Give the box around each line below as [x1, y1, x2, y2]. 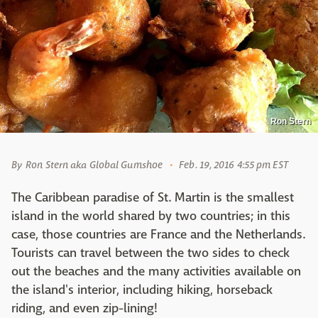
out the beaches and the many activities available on [11, 263, 301, 280]
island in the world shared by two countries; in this [11, 207, 290, 224]
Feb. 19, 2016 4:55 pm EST [179, 158, 288, 171]
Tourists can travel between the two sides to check [11, 244, 290, 261]
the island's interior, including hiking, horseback [11, 281, 273, 298]
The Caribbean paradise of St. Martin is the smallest [11, 189, 294, 206]
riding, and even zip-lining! [11, 300, 158, 317]
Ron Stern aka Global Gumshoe [26, 158, 163, 171]
